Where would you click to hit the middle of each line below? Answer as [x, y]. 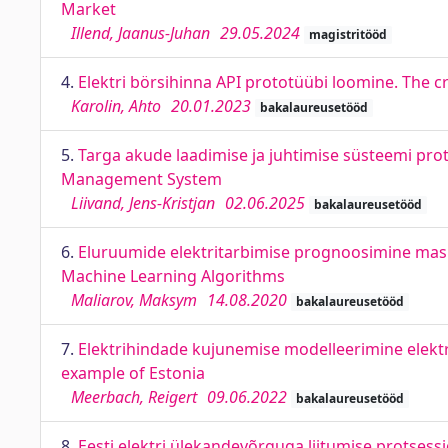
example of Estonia [133, 373]
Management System [141, 179]
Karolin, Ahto [116, 106]
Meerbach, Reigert [134, 397]
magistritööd [347, 34]
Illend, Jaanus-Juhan [140, 33]
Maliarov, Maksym [134, 300]
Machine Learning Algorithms [173, 276]
